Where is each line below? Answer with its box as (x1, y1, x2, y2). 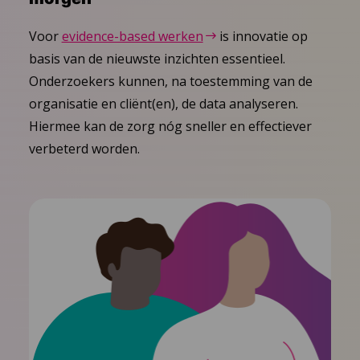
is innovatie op (215, 27, 308, 45)
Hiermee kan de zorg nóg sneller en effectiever (28, 117, 312, 135)
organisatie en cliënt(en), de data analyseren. (28, 94, 298, 112)
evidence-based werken (61, 27, 203, 45)
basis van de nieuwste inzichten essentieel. (28, 49, 285, 67)
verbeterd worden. (28, 139, 140, 157)
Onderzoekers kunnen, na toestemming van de (28, 72, 313, 90)
